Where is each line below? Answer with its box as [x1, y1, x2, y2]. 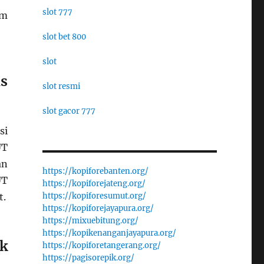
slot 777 [42, 7, 72, 17]
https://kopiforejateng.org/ [42, 179, 146, 189]
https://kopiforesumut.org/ [42, 191, 146, 201]
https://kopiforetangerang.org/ [42, 240, 161, 250]
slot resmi [42, 81, 80, 91]
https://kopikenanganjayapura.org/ [42, 228, 176, 238]
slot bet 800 [42, 32, 86, 42]
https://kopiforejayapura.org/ [42, 203, 154, 213]
